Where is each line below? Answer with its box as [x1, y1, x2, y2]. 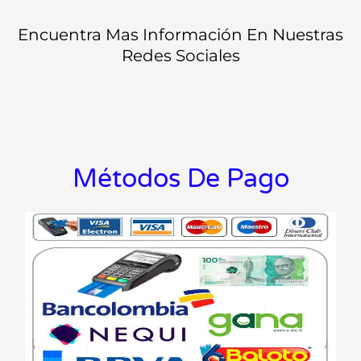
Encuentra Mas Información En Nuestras [18, 25, 343, 45]
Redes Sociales [121, 46, 240, 66]
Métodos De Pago [72, 164, 289, 195]
